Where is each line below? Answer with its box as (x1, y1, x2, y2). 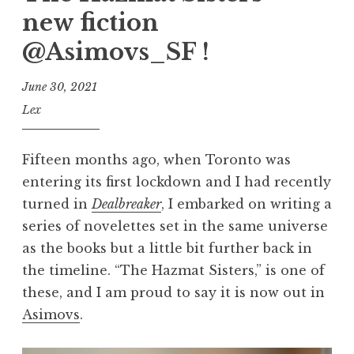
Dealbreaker (92, 196, 161, 213)
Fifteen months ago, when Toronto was (22, 152, 291, 168)
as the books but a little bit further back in (22, 240, 312, 257)
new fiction (22, 9, 159, 38)
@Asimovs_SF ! (22, 38, 209, 67)
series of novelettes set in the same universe (22, 218, 328, 235)
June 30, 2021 (22, 80, 97, 95)
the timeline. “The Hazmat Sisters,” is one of (22, 262, 325, 279)
